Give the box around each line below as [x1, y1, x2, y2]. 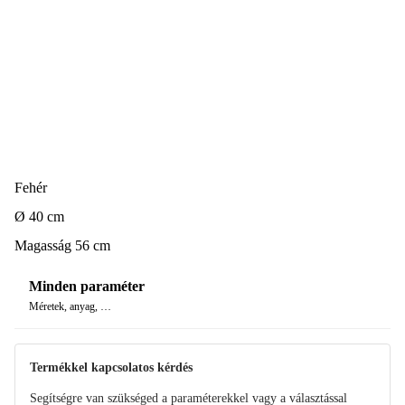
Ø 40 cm [14, 208, 64, 224]
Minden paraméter [29, 278, 145, 295]
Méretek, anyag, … [29, 300, 111, 314]
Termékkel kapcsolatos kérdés [30, 360, 193, 374]
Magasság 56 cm [14, 237, 110, 253]
